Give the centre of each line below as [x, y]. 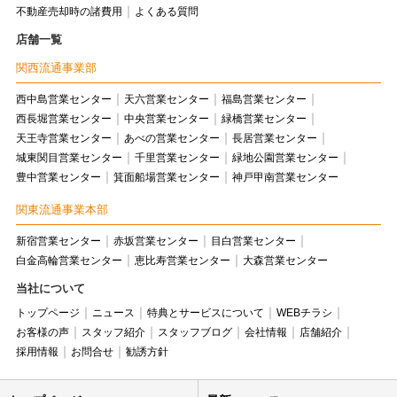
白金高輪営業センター [69, 260]
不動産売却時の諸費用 [69, 11]
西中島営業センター [63, 99]
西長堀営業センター [63, 118]
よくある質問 [166, 11]
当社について [50, 288]
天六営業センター [166, 99]
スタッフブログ [195, 332]
